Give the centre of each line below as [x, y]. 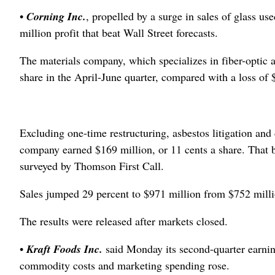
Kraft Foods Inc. [66, 249]
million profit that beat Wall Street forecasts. [119, 33]
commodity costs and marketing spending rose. [125, 265]
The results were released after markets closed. [124, 221]
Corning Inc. [56, 16]
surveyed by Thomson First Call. [92, 166]
